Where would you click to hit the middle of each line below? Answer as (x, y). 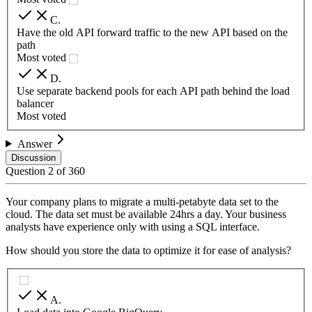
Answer (34, 143)
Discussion (33, 157)
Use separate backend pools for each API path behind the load (153, 91)
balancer (35, 103)
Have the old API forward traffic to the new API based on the (152, 32)
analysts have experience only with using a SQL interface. (133, 226)
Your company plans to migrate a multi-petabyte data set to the (142, 201)
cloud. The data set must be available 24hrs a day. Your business (146, 214)
